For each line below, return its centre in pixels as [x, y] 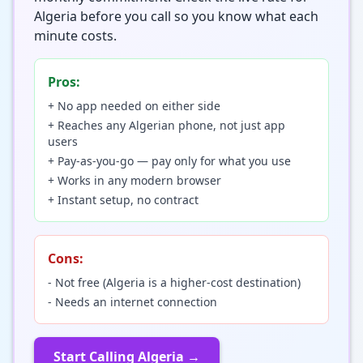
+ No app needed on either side [134, 105]
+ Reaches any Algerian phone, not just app [167, 125]
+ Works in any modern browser [135, 180]
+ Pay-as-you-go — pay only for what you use [169, 160]
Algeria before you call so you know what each [176, 16]
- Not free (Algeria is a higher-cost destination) [174, 282]
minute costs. [75, 35]
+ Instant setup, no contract [123, 199]
